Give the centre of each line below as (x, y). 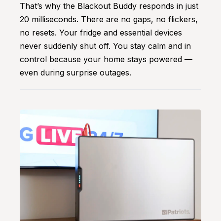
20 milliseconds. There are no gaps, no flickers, (109, 19)
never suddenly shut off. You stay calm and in (105, 46)
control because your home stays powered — (106, 59)
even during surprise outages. (75, 72)
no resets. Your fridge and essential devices (101, 32)
